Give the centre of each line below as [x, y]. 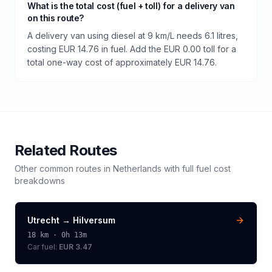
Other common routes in [64, 168]
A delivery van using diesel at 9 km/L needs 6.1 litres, [133, 35]
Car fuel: [43, 246]
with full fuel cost [196, 168]
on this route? [56, 18]
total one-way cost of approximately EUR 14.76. [122, 62]
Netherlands [137, 168]
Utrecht [43, 220]
